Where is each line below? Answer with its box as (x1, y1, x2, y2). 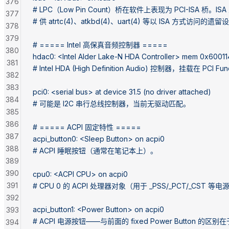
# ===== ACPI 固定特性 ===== (33, 122, 141, 131)
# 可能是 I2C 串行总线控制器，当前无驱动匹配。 (33, 99, 190, 108)
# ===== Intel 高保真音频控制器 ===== (33, 40, 168, 49)
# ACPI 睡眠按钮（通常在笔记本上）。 (33, 146, 157, 155)
